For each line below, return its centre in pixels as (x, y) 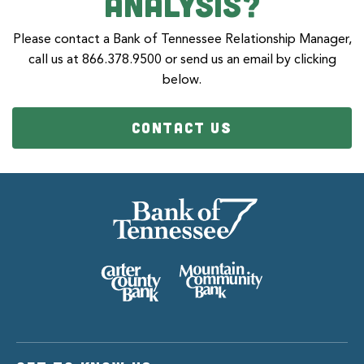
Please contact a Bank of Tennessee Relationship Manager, (182, 39)
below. (182, 80)
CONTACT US (182, 127)
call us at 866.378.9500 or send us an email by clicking (182, 60)
